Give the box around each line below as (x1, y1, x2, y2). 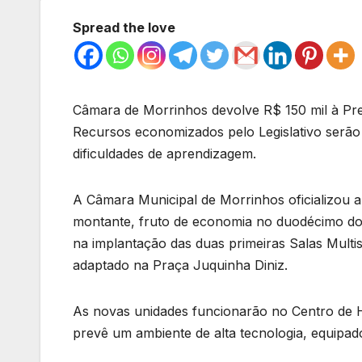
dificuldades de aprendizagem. (73, 145, 256, 162)
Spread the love (73, 19, 175, 36)
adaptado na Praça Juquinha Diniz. (73, 256, 288, 273)
